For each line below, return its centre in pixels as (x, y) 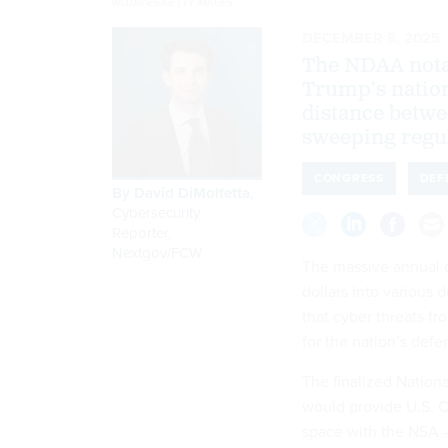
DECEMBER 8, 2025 (371, 38)
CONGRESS (349, 178)
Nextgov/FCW (157, 253)
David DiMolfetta (192, 193)
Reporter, (141, 233)
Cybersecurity (156, 213)
